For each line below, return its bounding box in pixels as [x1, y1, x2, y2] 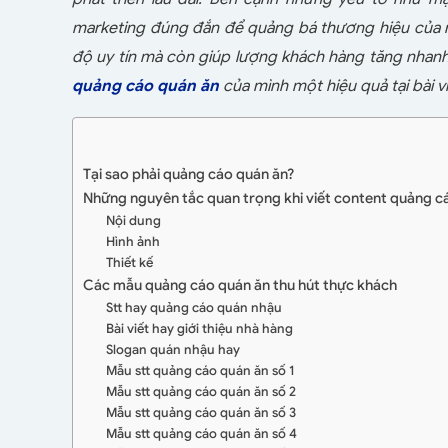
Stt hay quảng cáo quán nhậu [105, 299, 282, 317]
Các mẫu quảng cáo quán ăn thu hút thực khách [83, 276, 397, 295]
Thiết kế [105, 254, 153, 272]
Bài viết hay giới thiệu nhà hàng [105, 320, 293, 338]
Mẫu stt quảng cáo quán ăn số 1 [105, 362, 295, 380]
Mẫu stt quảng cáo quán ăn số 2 [105, 383, 296, 401]
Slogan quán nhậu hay [105, 341, 240, 359]
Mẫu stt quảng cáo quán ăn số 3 [105, 404, 296, 422]
